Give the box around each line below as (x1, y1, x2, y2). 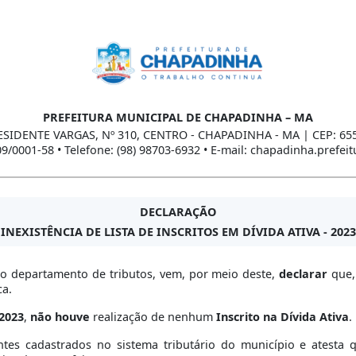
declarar (279, 265, 328, 281)
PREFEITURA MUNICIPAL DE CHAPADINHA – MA (43, 109, 313, 125)
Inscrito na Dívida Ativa (216, 308, 349, 324)
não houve (30, 308, 90, 324)
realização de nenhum (90, 308, 216, 324)
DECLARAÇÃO (140, 203, 216, 219)
